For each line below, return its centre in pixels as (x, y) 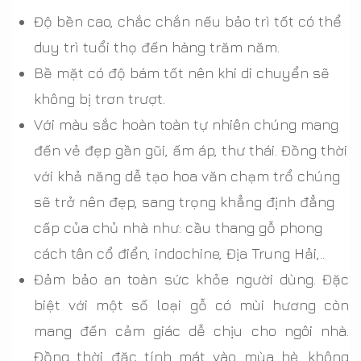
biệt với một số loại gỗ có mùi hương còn (191, 305)
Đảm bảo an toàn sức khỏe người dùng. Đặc (191, 279)
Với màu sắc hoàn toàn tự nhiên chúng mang (186, 124)
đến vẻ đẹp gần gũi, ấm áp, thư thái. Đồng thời (191, 150)
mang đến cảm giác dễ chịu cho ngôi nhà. (191, 330)
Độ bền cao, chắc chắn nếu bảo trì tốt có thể (188, 21)
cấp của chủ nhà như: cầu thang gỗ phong (178, 227)
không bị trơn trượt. (100, 98)
